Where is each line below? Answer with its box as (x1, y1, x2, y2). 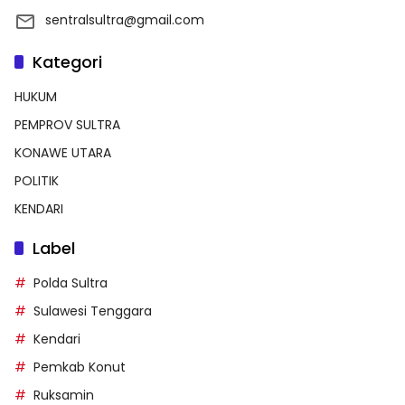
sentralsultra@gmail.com (45, 10, 204, 29)
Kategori (33, 50, 102, 73)
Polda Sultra (33, 273, 108, 292)
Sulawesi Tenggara (33, 301, 152, 320)
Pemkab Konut (33, 357, 126, 376)
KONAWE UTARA (14, 143, 111, 162)
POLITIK (14, 171, 59, 190)
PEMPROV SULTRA (14, 115, 120, 134)
